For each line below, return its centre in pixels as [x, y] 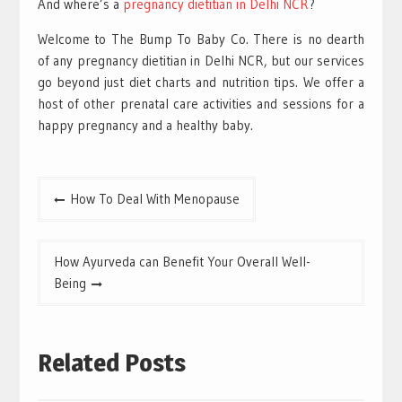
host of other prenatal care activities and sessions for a [201, 103]
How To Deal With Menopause [154, 198]
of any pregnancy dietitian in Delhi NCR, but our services [201, 60]
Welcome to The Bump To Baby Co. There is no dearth [201, 39]
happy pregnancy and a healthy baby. [145, 125]
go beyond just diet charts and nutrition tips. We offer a [201, 82]
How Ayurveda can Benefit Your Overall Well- [182, 261]
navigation [77, 216]
